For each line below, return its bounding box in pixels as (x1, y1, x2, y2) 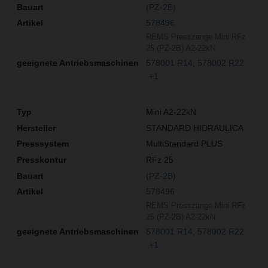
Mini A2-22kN (146, 107, 196, 117)
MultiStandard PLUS (146, 139, 223, 149)
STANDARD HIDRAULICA (146, 123, 243, 133)
